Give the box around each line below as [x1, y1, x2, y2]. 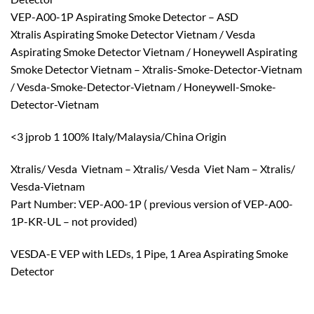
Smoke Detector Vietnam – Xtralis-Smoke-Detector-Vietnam [11, 62, 302, 76]
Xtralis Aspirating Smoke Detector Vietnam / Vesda [11, 27, 255, 41]
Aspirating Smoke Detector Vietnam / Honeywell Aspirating [11, 45, 297, 59]
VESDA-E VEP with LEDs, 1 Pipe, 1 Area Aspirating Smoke [11, 246, 288, 260]
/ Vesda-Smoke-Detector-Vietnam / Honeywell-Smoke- [11, 80, 276, 94]
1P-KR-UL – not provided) [11, 214, 137, 228]
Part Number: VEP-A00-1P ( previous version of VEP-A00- [11, 196, 293, 210]
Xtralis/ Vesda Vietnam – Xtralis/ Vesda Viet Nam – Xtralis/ [11, 161, 295, 175]
